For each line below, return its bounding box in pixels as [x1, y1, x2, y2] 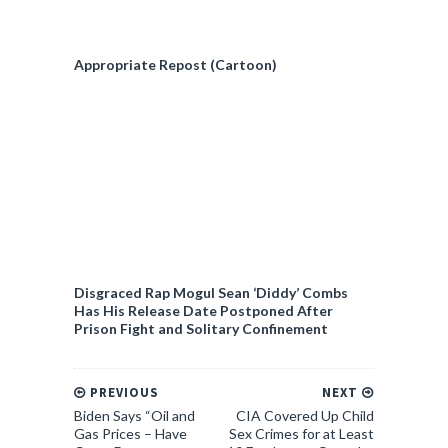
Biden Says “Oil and [74, 407, 195, 424]
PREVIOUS [86, 384, 159, 401]
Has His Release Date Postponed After [74, 302, 333, 319]
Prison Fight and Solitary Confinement [74, 320, 328, 337]
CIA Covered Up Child [236, 407, 374, 424]
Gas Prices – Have [74, 425, 187, 442]
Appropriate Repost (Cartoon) [74, 56, 277, 73]
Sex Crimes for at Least [229, 425, 374, 442]
